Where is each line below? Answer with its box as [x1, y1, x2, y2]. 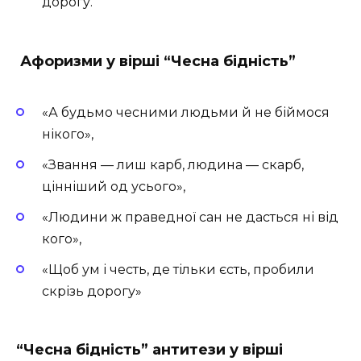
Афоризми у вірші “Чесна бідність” [20, 52, 300, 71]
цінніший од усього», [42, 178, 185, 194]
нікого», [42, 126, 93, 142]
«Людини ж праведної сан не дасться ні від [42, 209, 338, 225]
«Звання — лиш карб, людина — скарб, [42, 156, 304, 172]
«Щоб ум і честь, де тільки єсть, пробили [42, 262, 314, 278]
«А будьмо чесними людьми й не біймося [42, 104, 330, 120]
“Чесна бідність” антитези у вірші [16, 341, 283, 359]
